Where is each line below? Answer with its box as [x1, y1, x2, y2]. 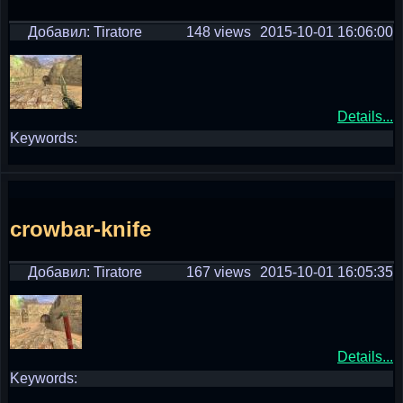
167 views [186, 264, 251, 280]
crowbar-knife [10, 216, 151, 241]
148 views [186, 24, 251, 40]
